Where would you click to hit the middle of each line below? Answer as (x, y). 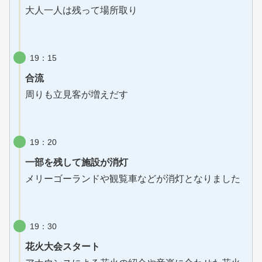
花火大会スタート (63, 246)
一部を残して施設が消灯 (77, 162)
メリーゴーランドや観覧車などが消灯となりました (133, 178)
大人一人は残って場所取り (81, 11)
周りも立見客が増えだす (77, 94)
